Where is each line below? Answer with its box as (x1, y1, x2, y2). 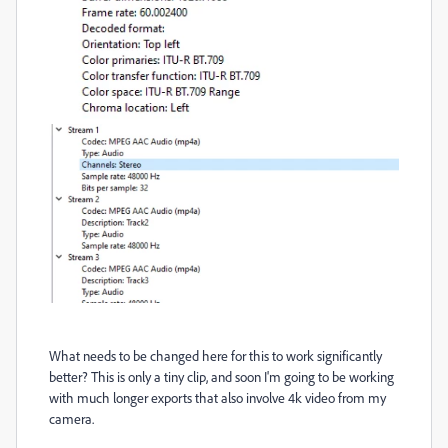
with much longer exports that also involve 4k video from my (49, 388, 386, 406)
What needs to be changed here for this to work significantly (49, 346, 382, 364)
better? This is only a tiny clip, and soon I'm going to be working (49, 367, 394, 385)
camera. (49, 409, 94, 427)
